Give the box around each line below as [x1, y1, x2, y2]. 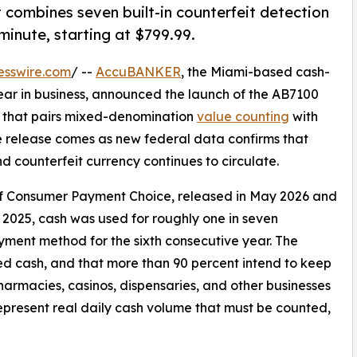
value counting [197, 108, 289, 125]
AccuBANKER [96, 64, 181, 80]
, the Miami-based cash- [181, 64, 330, 80]
